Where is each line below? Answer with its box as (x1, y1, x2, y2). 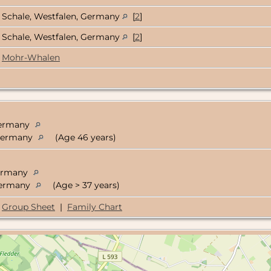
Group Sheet (2, 201, 55, 213)
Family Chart (67, 201, 122, 213)
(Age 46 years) (53, 132, 116, 143)
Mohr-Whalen (2, 52, 60, 64)
